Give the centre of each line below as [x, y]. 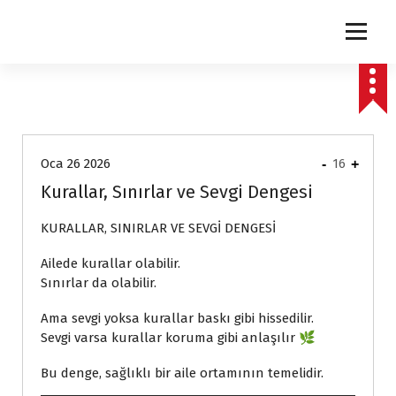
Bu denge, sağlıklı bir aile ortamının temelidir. [182, 373]
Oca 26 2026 [76, 164]
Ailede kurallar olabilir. [110, 263]
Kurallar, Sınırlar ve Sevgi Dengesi [177, 192]
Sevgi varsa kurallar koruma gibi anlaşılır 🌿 [178, 338]
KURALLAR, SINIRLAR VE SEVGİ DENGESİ [158, 228]
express [68, 110]
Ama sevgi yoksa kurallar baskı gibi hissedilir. [177, 318]
